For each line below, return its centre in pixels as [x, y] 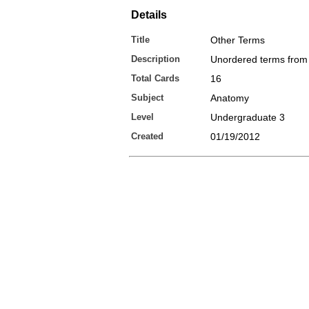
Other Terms [238, 40]
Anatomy [230, 98]
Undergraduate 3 [248, 117]
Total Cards [155, 78]
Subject [147, 98]
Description [156, 59]
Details [149, 15]
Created [147, 136]
